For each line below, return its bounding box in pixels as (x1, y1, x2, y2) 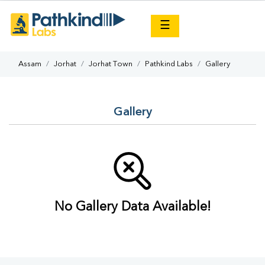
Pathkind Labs (145, 60, 193, 68)
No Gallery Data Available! (54, 201, 211, 214)
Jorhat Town (89, 60, 132, 68)
